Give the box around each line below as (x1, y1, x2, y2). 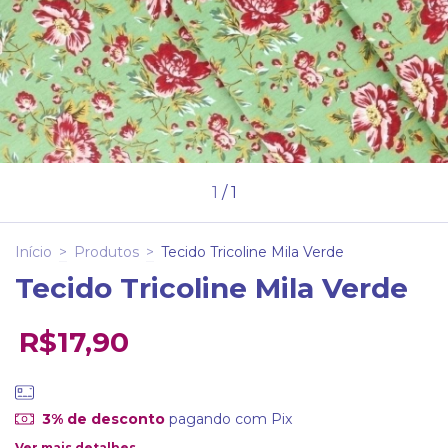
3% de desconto (41, 409, 165, 428)
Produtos (74, 243, 139, 261)
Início (15, 243, 52, 261)
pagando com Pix (164, 409, 292, 428)
